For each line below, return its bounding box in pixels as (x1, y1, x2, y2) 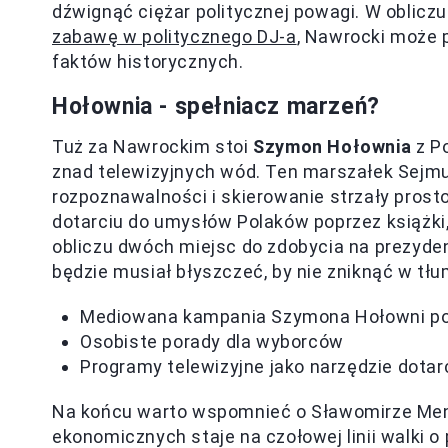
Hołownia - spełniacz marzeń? (52, 93, 380, 120)
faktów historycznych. (52, 51, 244, 72)
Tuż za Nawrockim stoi (52, 136, 254, 157)
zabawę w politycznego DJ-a (52, 26, 297, 47)
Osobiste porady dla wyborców (80, 331, 344, 352)
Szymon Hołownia (253, 136, 412, 157)
